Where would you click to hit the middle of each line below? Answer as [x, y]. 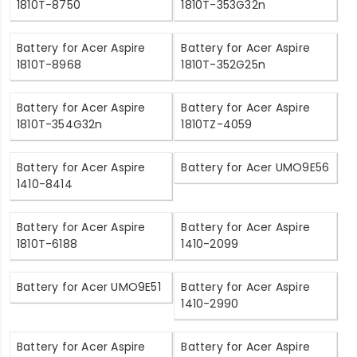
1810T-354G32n [60, 124]
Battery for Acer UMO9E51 [89, 286]
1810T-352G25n [224, 64]
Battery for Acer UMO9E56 [255, 167]
